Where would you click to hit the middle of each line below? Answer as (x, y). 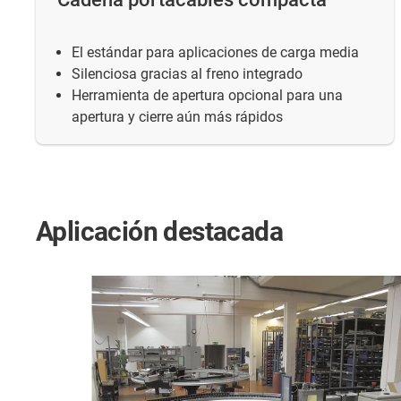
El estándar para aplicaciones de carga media (215, 52)
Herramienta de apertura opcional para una (207, 95)
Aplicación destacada (159, 231)
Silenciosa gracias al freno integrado (187, 73)
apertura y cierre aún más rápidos (177, 116)
